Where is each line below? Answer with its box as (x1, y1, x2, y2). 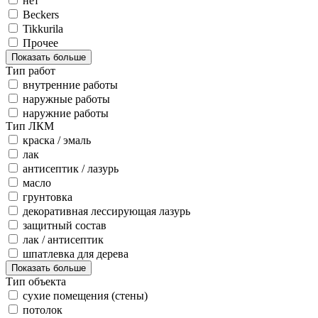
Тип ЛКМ (6, 120, 54, 133)
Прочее (23, 37, 58, 50)
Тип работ (6, 65, 55, 77)
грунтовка (23, 191, 72, 204)
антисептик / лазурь (23, 163, 119, 175)
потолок (23, 304, 62, 317)
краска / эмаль (23, 134, 91, 147)
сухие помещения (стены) (23, 290, 148, 302)
